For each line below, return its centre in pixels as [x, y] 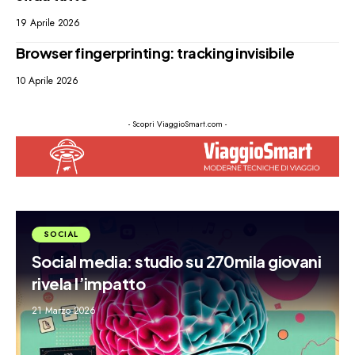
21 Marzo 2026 [64, 310]
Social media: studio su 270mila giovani [177, 261]
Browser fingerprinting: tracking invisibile [155, 53]
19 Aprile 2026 [48, 23]
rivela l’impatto [89, 283]
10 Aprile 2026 [47, 81]
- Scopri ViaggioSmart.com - [177, 124]
